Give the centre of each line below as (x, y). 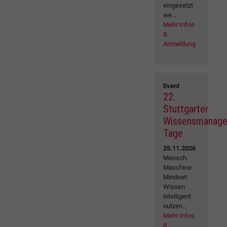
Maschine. (178, 168)
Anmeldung (180, 44)
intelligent (177, 197)
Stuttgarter (186, 109)
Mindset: (176, 177)
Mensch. (176, 158)
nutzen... (175, 206)
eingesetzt (178, 6)
